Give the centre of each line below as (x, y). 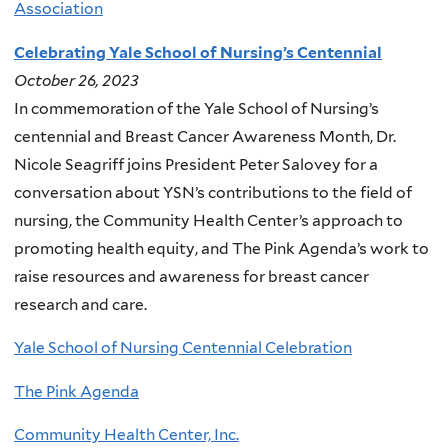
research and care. (80, 304)
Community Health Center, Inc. (126, 435)
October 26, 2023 (76, 80)
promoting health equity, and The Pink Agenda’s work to (221, 248)
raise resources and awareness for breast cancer (191, 276)
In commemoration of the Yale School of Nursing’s (196, 108)
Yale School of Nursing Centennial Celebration (183, 348)
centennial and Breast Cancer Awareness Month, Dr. (205, 136)
